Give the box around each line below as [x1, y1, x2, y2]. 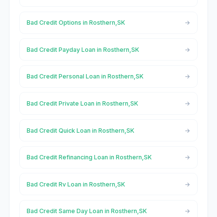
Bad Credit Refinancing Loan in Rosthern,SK [26, 154, 152, 161]
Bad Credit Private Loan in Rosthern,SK [26, 99, 138, 107]
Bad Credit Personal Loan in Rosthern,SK [26, 73, 143, 80]
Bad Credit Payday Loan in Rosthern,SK [26, 46, 139, 53]
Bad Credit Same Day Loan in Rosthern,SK [26, 207, 147, 215]
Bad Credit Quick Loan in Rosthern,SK [26, 126, 134, 134]
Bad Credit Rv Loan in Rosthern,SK [26, 180, 125, 188]
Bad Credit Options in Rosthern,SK [26, 19, 125, 27]
